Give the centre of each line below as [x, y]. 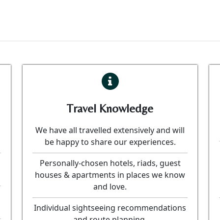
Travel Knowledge [110, 109]
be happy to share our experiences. [110, 142]
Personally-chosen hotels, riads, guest [110, 163]
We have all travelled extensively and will [110, 130]
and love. [110, 187]
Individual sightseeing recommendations [110, 208]
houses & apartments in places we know [110, 175]
